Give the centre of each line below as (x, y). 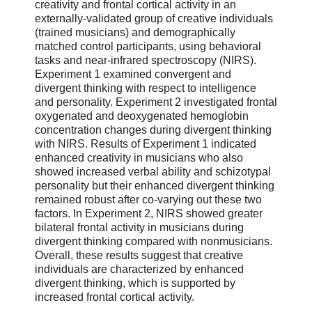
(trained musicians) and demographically (135, 32)
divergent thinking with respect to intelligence (146, 88)
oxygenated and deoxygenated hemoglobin (142, 116)
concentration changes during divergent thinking (153, 130)
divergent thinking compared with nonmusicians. (154, 241)
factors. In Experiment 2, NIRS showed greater (149, 213)
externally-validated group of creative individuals (154, 18)
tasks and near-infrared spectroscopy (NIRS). (146, 60)
